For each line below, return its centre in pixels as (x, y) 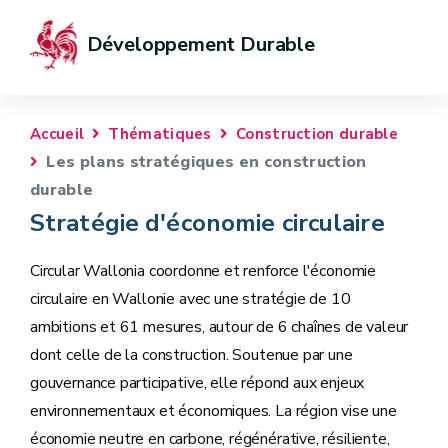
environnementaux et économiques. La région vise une (213, 411)
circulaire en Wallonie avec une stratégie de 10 (190, 299)
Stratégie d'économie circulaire (207, 223)
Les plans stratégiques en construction (206, 162)
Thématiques (160, 134)
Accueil (57, 134)
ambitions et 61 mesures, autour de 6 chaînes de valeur (219, 327)
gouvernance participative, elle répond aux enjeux (197, 383)
